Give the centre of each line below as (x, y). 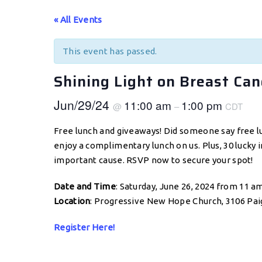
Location (72, 201)
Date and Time (85, 186)
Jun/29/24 (83, 105)
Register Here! (85, 227)
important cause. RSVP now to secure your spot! (154, 160)
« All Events (78, 20)
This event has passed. (110, 51)
